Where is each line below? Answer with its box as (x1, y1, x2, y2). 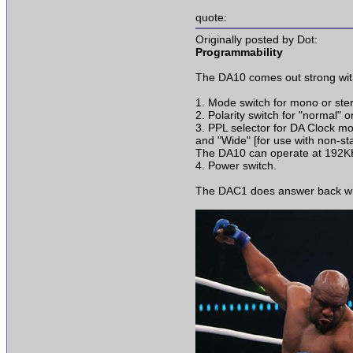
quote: (195, 11, 227, 24)
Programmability (195, 46, 283, 59)
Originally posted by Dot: (195, 33, 318, 46)
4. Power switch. (195, 159, 277, 173)
